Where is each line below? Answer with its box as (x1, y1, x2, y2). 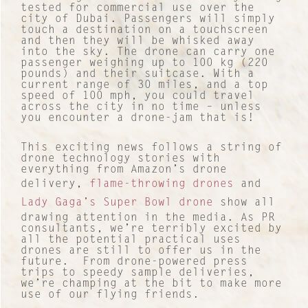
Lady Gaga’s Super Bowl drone (21, 197, 213, 208)
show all (213, 197, 275, 208)
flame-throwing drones (89, 178, 234, 190)
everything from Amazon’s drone (21, 164, 227, 175)
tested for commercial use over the (21, 2, 254, 14)
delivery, (21, 178, 89, 190)
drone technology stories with (21, 153, 220, 164)
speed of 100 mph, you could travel (21, 90, 254, 102)
